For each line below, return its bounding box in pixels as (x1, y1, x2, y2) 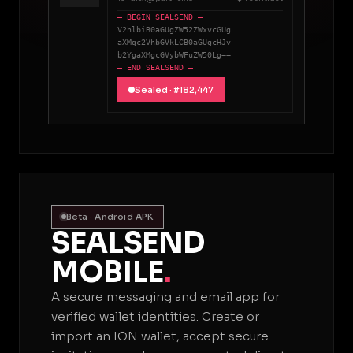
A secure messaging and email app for (51, 289, 280, 304)
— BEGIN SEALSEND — (117, 13, 203, 21)
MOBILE (51, 255, 164, 290)
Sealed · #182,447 (135, 84, 214, 95)
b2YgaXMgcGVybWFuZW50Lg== (117, 50, 231, 59)
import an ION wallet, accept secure (51, 329, 269, 344)
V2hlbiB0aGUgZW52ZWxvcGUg (117, 25, 231, 34)
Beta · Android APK (66, 211, 154, 222)
